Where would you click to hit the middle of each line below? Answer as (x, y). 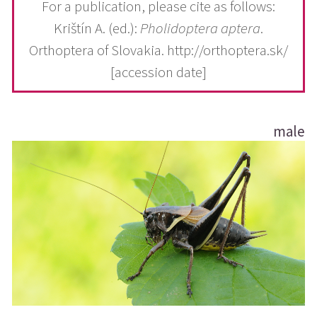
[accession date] (158, 72)
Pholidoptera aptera (200, 28)
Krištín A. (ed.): (97, 28)
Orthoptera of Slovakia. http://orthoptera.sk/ (158, 50)
